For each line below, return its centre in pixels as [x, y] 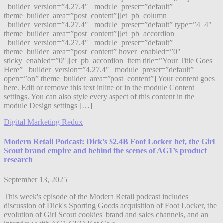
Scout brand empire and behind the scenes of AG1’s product [105, 151]
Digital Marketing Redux [43, 122]
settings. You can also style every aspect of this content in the [99, 97]
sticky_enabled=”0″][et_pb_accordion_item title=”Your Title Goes [108, 61]
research [18, 160]
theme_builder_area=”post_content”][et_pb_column [85, 16]
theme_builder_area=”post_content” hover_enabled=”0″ [92, 52]
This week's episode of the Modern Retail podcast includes [96, 196]
